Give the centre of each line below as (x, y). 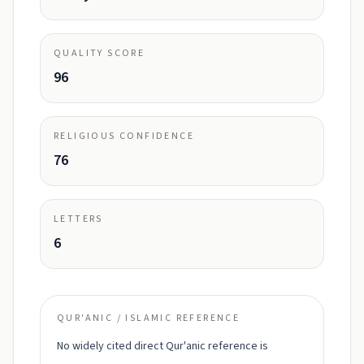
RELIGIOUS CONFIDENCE (124, 136)
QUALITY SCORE (100, 53)
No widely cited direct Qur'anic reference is (162, 346)
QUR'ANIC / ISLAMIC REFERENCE (149, 318)
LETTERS (78, 219)
